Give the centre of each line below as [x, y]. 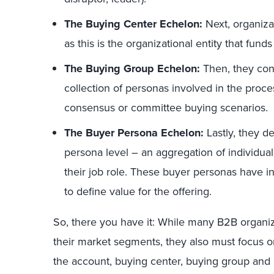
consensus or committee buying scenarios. [166, 107]
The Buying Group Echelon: [132, 68]
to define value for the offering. [138, 191]
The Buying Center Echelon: [133, 24]
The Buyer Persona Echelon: [134, 133]
